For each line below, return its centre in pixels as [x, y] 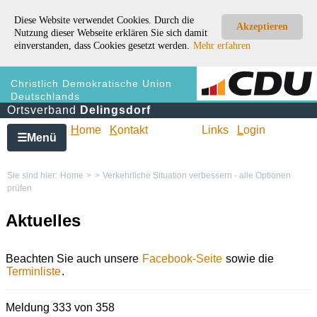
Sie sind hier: [33, 175]
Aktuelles [43, 221]
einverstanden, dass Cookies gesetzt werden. [103, 46]
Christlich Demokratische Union [91, 83]
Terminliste [34, 272]
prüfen [19, 188]
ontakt [133, 130]
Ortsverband [44, 110]
